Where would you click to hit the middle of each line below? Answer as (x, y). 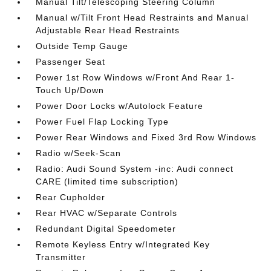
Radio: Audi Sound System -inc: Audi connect (135, 168)
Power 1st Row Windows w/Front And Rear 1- (135, 77)
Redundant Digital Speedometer (106, 228)
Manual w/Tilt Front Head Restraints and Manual (142, 17)
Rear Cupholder (71, 197)
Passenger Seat (71, 61)
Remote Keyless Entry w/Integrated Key (123, 244)
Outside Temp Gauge (82, 46)
